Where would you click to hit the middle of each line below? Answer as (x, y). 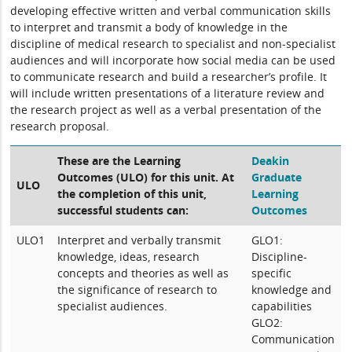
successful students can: (123, 210)
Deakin (271, 161)
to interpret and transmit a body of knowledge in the (149, 27)
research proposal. (60, 126)
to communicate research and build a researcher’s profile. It (169, 77)
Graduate (277, 177)
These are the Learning (119, 161)
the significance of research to (137, 290)
